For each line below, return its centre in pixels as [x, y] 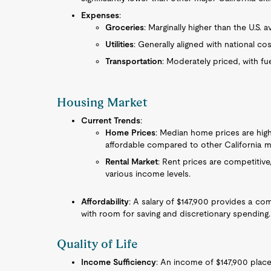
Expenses [100, 15]
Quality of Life [98, 244]
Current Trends [111, 120]
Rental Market [132, 162]
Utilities [120, 44]
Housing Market [103, 102]
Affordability [105, 201]
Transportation [134, 61]
